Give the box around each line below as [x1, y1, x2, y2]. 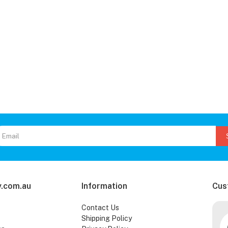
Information [81, 181, 127, 191]
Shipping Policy [81, 214, 132, 223]
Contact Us [81, 204, 119, 212]
